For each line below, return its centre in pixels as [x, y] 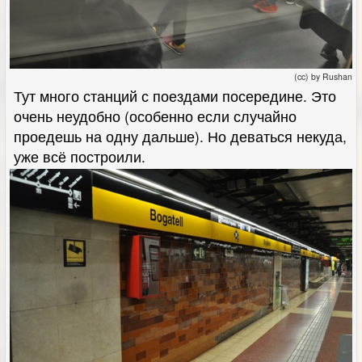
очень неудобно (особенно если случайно [155, 116]
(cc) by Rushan [323, 76]
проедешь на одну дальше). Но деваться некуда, [180, 136]
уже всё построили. [80, 156]
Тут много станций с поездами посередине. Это [175, 95]
